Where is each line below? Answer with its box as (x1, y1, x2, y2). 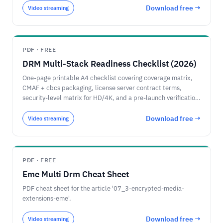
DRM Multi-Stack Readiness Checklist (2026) (22, 58, 197, 69)
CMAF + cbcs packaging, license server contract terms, (22, 84, 182, 92)
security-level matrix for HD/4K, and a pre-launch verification (22, 94, 199, 102)
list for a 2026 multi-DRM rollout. (22, 104, 119, 112)
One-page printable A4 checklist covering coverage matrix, (22, 74, 193, 82)
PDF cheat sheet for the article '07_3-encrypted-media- (22, 184, 184, 193)
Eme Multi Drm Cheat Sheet (22, 169, 129, 180)
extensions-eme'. (22, 194, 71, 203)
